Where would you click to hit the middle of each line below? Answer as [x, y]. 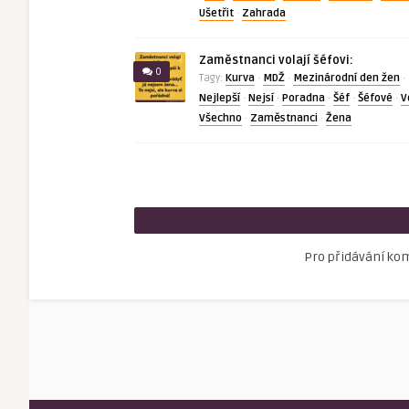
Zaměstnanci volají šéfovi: [276, 60]
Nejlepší [220, 98]
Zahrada [264, 13]
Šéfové [375, 98]
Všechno [220, 118]
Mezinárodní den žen [346, 78]
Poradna [304, 98]
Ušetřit [216, 13]
